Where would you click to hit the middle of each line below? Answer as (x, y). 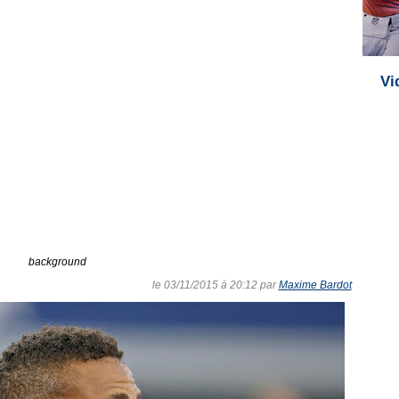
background (57, 262)
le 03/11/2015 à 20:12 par (215, 285)
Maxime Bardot (315, 285)
